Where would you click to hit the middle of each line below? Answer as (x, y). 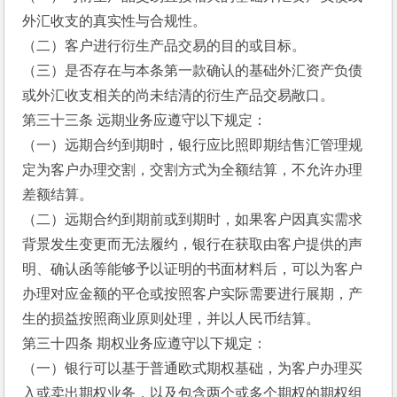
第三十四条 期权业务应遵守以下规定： (145, 343)
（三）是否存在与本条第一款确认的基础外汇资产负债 (193, 70)
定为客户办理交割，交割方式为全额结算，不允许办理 (193, 170)
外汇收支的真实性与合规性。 (115, 21)
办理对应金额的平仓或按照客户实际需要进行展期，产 (193, 294)
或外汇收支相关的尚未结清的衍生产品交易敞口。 (179, 95)
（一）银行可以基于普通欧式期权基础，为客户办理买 (193, 368)
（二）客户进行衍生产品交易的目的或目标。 (164, 46)
